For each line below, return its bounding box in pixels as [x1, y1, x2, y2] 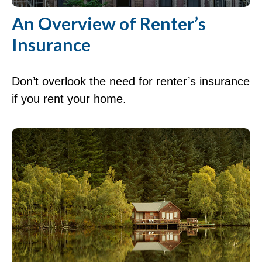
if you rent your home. [12, 92, 126, 105]
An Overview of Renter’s [12, 12, 206, 34]
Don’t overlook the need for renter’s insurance [12, 74, 250, 88]
